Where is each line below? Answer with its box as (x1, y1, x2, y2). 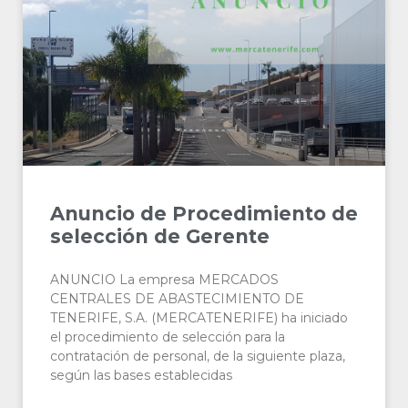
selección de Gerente (50, 225, 270, 248)
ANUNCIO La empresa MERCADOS (50, 271, 279, 288)
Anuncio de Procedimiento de (50, 202, 358, 225)
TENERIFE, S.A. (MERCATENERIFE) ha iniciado (50, 310, 348, 326)
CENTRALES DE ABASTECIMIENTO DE (50, 291, 304, 307)
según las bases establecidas (50, 367, 232, 383)
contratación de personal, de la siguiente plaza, (50, 348, 345, 364)
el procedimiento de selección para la (50, 329, 285, 345)
